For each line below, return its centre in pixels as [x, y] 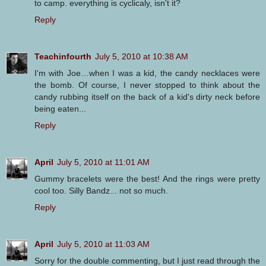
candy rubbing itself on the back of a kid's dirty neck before [147, 97]
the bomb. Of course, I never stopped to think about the [147, 85]
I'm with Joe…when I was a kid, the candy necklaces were [147, 73]
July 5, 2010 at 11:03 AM [103, 244]
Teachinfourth [63, 57]
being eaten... [60, 109]
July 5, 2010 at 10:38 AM [142, 57]
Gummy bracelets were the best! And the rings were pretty [147, 179]
